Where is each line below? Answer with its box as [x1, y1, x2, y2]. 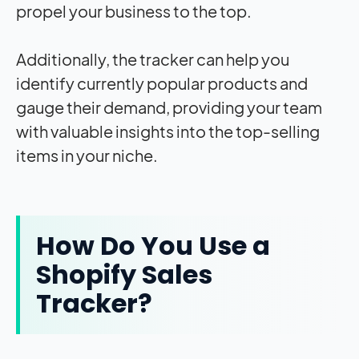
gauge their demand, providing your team [16, 97, 322, 118]
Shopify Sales [36, 256, 212, 293]
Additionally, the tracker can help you [16, 49, 289, 70]
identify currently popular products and [16, 73, 308, 94]
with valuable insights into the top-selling [16, 121, 320, 142]
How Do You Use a [36, 228, 270, 264]
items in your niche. [16, 145, 158, 166]
